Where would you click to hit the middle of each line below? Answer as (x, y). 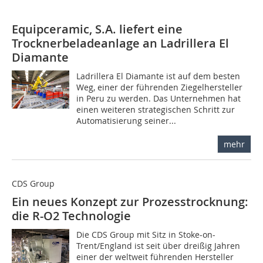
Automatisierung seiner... (127, 121)
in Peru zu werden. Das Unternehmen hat (159, 99)
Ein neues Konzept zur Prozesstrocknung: (130, 202)
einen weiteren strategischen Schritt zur (156, 110)
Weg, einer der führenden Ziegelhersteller (160, 87)
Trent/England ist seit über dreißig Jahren (159, 246)
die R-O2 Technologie (71, 216)
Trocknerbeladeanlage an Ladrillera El (120, 43)
